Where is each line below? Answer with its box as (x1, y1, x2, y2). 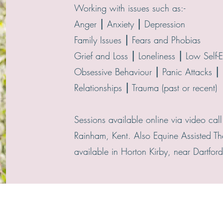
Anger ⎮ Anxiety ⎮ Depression (74, 18, 189, 30)
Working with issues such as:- (74, 2, 186, 14)
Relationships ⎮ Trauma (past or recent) (74, 82, 218, 94)
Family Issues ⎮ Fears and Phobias (74, 34, 201, 46)
